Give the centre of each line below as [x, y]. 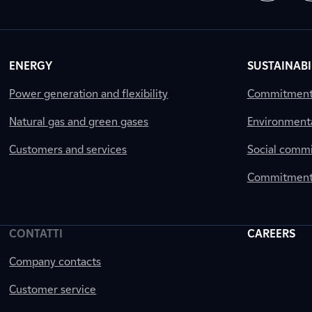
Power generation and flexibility [89, 94]
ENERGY [31, 66]
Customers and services [68, 149]
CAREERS [271, 234]
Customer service [53, 289]
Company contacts [55, 262]
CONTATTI [36, 234]
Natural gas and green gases [79, 122]
